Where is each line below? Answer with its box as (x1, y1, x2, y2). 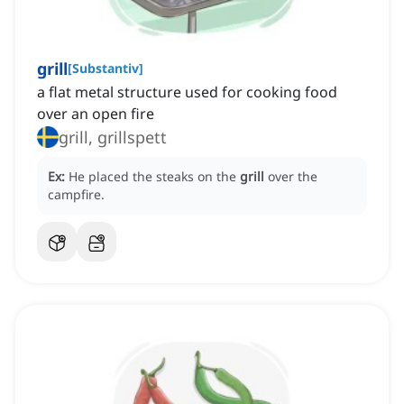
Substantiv (72, 60, 139, 78)
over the (268, 168, 317, 186)
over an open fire (37, 104, 154, 124)
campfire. (48, 186, 105, 204)
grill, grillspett (59, 126, 167, 149)
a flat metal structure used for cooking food (37, 82, 337, 103)
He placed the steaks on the (69, 168, 240, 186)
